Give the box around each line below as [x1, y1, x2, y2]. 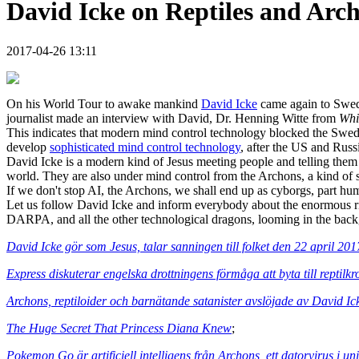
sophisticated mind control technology [50, 139, 240, 154]
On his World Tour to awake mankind [6, 96, 201, 111]
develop [6, 139, 50, 154]
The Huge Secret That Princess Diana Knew [6, 321, 232, 335]
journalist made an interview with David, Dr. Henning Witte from [6, 111, 336, 125]
